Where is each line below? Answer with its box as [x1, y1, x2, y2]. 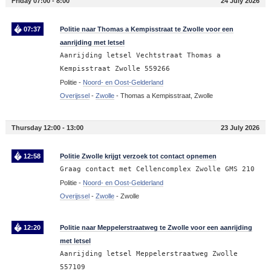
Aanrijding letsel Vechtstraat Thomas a [59, 51, 221, 60]
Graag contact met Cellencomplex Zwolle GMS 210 [59, 165, 255, 174]
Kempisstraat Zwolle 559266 [59, 65, 170, 73]
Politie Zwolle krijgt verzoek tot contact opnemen [59, 152, 217, 160]
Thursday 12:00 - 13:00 [11, 124, 83, 132]
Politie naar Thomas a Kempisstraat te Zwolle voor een [59, 25, 233, 33]
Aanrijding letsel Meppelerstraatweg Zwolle [59, 250, 238, 258]
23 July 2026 [221, 124, 260, 132]
